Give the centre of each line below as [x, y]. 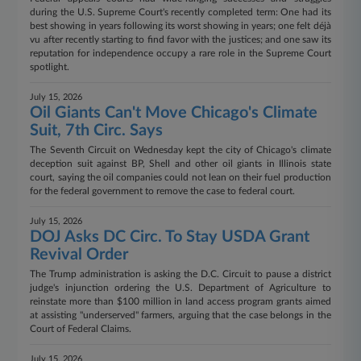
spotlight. [50, 67]
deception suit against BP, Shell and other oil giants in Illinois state [180, 164]
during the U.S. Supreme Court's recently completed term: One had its [180, 12]
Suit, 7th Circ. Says [97, 131]
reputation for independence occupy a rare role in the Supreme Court [180, 53]
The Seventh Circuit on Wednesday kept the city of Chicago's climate [180, 150]
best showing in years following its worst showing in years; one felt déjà [180, 26]
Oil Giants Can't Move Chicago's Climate [174, 113]
